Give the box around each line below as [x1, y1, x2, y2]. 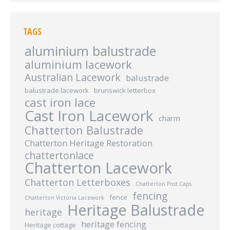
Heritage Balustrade [67, 199, 205, 220]
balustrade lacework [25, 85, 89, 95]
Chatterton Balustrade [25, 122, 143, 138]
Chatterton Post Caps [136, 180, 191, 187]
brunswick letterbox [94, 85, 156, 95]
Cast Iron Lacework [25, 105, 154, 125]
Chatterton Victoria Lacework [25, 194, 104, 201]
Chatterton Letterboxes [25, 176, 130, 188]
